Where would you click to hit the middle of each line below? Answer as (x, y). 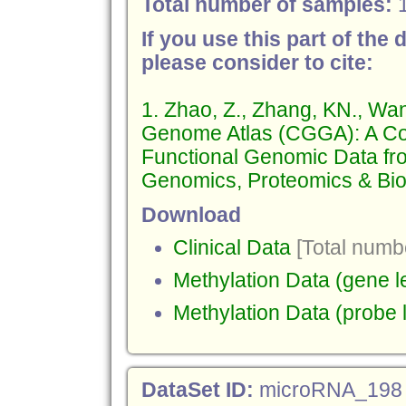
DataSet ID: (200, 390)
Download (191, 215)
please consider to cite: (257, 63)
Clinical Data (232, 248)
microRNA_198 (330, 390)
